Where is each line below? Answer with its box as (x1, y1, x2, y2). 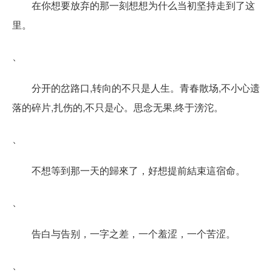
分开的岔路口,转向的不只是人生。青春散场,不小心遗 (32, 80, 260, 95)
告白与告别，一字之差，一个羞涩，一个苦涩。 (32, 226, 236, 240)
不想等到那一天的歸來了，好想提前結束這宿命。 (32, 163, 245, 177)
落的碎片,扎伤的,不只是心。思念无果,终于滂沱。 (12, 100, 223, 114)
